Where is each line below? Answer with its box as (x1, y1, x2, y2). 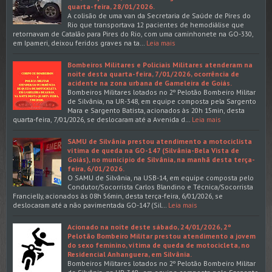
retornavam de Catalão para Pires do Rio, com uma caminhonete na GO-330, (13, 29, 253, 38)
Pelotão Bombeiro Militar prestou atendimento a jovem (67, 231, 256, 240)
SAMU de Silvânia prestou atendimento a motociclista (67, 136, 252, 146)
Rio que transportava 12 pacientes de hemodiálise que (67, 19, 244, 29)
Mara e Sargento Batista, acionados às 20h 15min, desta (67, 105, 245, 115)
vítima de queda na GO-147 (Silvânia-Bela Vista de (67, 145, 239, 155)
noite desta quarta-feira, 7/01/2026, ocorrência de (67, 69, 239, 78)
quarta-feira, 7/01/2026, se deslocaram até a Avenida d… (13, 114, 190, 124)
